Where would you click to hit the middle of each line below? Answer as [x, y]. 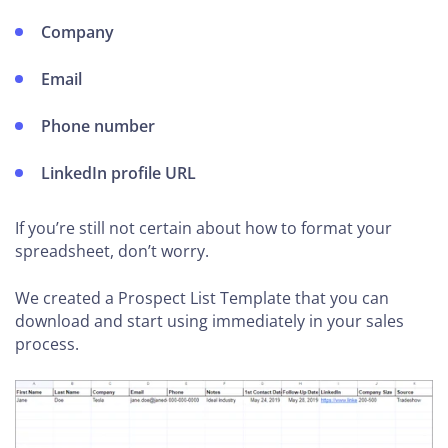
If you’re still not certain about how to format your [203, 228]
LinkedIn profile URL [119, 173]
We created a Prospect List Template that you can [202, 298]
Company [78, 32]
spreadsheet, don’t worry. [112, 251]
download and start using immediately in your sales [209, 321]
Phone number [98, 126]
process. [47, 344]
